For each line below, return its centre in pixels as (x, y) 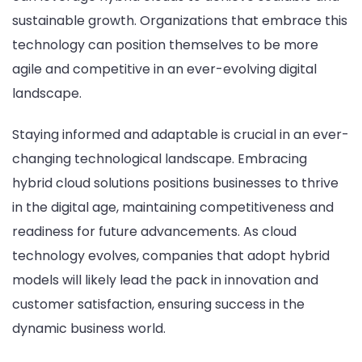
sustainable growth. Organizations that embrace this (180, 20)
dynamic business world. (89, 329)
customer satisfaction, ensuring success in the (158, 305)
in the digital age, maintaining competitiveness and (173, 208)
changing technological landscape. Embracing (160, 159)
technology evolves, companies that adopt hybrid (171, 256)
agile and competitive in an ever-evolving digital (164, 69)
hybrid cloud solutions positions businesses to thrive (175, 183)
